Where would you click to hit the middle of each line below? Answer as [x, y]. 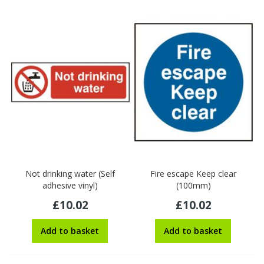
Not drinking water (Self [70, 174]
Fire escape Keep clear [194, 174]
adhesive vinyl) [70, 186]
